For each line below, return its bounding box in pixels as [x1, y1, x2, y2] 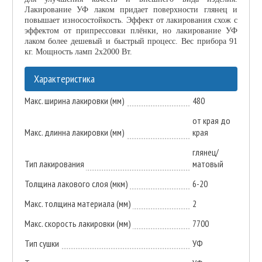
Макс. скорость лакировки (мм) [24, 217, 131, 229]
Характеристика [33, 71, 95, 85]
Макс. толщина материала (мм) [24, 197, 131, 209]
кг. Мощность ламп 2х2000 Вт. [24, 47, 132, 56]
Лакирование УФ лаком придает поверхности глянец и [24, 5, 238, 14]
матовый [192, 157, 223, 170]
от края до [192, 114, 230, 126]
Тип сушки [24, 237, 59, 249]
